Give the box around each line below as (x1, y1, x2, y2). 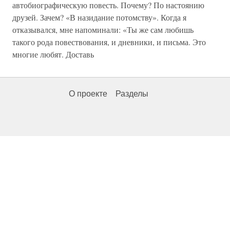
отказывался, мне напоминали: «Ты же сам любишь (12, 24, 194, 35)
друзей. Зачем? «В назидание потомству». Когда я (12, 12, 186, 23)
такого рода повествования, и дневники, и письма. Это (12, 36, 206, 47)
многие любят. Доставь (12, 49, 94, 60)
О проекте (69, 89, 107, 98)
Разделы (116, 89, 148, 98)
